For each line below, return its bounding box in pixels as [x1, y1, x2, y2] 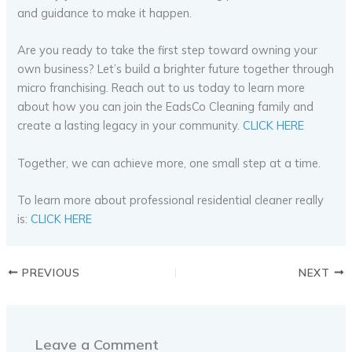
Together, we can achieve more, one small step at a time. [17, 155, 321, 170]
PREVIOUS [18, 265, 80, 279]
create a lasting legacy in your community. [17, 118, 244, 134]
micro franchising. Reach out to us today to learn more [17, 80, 306, 96]
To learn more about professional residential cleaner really [17, 192, 324, 208]
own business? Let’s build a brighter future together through [17, 61, 335, 77]
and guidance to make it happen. [17, 5, 192, 21]
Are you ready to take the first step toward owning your [17, 42, 318, 58]
